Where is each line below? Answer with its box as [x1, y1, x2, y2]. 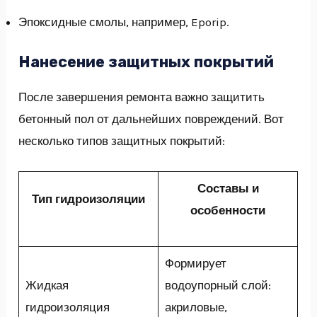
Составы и [197, 181, 259, 196]
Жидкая [25, 278, 69, 293]
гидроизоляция [25, 300, 110, 315]
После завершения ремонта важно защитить [18, 90, 265, 105]
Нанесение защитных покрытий [18, 52, 275, 72]
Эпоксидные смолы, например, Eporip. [18, 15, 230, 30]
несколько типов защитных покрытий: [18, 134, 226, 149]
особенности [190, 203, 266, 218]
